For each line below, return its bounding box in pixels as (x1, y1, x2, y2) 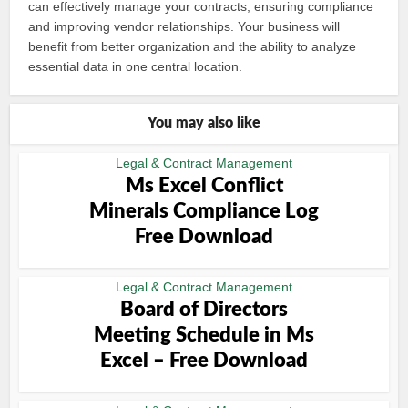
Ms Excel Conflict (125, 176, 283, 196)
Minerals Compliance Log (89, 201, 319, 221)
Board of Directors (120, 300, 288, 320)
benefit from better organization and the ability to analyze (28, 39, 357, 54)
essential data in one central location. (28, 59, 243, 74)
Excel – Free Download (100, 351, 308, 371)
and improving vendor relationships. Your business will (28, 19, 341, 34)
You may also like (148, 116, 260, 130)
